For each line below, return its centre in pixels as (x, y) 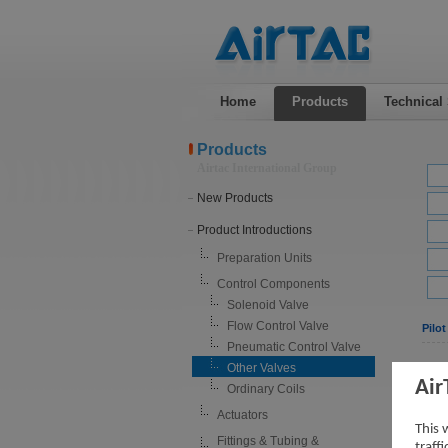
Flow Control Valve (277, 326)
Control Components (273, 284)
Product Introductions (254, 230)
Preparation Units (264, 258)
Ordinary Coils (265, 389)
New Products (234, 198)
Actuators (242, 415)
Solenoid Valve (267, 305)
